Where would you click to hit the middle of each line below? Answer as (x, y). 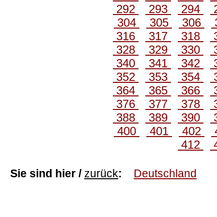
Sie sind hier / (47, 173)
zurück (101, 173)
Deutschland (165, 173)
